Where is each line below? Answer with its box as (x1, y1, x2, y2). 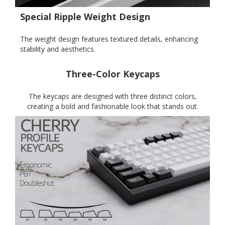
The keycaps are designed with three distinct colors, (28, 91, 197, 101)
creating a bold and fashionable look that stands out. (27, 101, 198, 111)
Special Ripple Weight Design (20, 11, 150, 23)
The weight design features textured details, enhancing (20, 34, 198, 44)
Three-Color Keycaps (65, 67, 160, 80)
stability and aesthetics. (20, 44, 95, 54)
